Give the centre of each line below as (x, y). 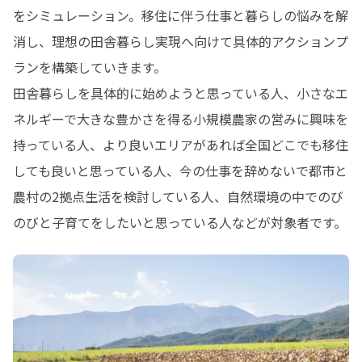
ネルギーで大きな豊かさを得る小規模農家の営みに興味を (181, 119)
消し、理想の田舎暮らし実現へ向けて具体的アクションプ (181, 41)
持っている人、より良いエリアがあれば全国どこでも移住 (181, 145)
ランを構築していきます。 (90, 67)
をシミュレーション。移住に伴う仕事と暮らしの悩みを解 (181, 15)
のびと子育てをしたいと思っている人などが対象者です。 (180, 222)
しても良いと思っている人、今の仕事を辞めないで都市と (180, 170)
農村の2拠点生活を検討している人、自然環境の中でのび (178, 196)
